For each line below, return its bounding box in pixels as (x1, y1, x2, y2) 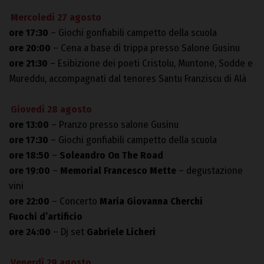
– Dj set (51, 226, 87, 239)
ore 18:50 (9, 149, 49, 162)
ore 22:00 (9, 195, 49, 208)
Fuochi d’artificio (9, 210, 82, 223)
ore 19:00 (9, 164, 50, 177)
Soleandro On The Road (60, 149, 163, 162)
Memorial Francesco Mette (60, 164, 176, 177)
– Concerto (49, 195, 100, 208)
